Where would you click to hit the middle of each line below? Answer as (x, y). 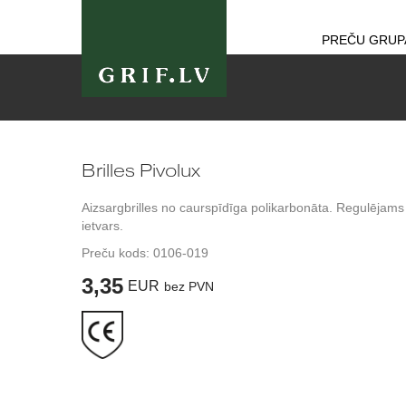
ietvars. (102, 226)
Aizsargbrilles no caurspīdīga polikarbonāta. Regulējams (243, 208)
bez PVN (189, 286)
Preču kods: (117, 253)
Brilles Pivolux (141, 170)
